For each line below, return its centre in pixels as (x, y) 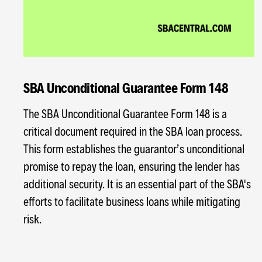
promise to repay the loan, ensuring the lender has (132, 166)
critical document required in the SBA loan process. (133, 131)
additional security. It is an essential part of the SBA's (137, 184)
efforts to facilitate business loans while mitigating (132, 201)
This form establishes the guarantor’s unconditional (134, 149)
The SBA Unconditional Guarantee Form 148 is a (125, 114)
